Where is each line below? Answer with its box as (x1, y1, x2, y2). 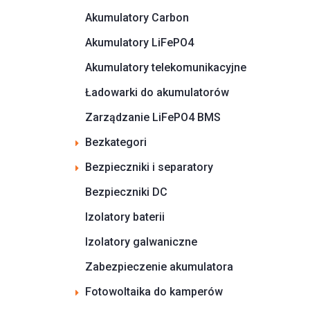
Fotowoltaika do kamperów (85, 284, 223, 298)
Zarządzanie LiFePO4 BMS (85, 110, 221, 124)
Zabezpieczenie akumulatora (85, 259, 233, 273)
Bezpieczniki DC (85, 185, 167, 199)
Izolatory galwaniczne (85, 235, 197, 248)
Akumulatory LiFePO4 (85, 35, 194, 49)
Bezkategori (85, 135, 147, 149)
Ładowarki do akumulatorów (85, 85, 229, 99)
